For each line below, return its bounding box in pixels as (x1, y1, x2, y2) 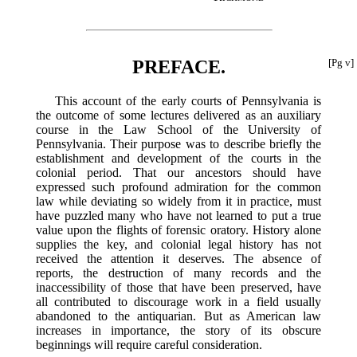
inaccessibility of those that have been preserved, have (35, 280, 322, 294)
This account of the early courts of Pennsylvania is (54, 93, 322, 108)
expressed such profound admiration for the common (35, 179, 322, 194)
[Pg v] (328, 57, 355, 69)
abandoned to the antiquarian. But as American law (35, 308, 322, 323)
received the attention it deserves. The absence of (35, 251, 322, 265)
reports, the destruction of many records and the (35, 265, 322, 280)
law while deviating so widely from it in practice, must (35, 194, 322, 208)
